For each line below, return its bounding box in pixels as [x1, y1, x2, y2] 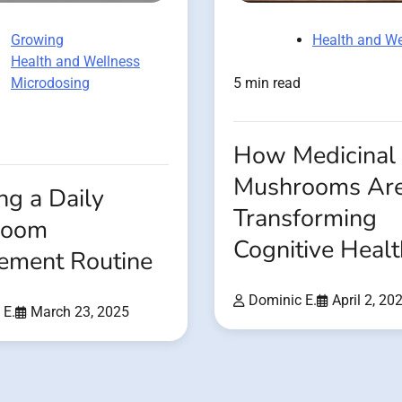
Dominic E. [249, 291, 317, 309]
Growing [11, 31, 64, 48]
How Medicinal [233, 138, 396, 172]
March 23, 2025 [31, 302, 129, 320]
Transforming [233, 201, 377, 235]
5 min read [233, 74, 301, 92]
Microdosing [11, 74, 90, 92]
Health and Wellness [11, 52, 140, 70]
